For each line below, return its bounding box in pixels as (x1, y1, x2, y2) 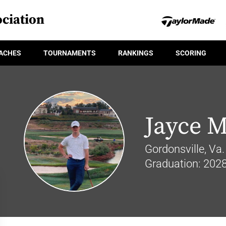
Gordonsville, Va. (144, 143, 224, 155)
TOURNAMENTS (43, 48, 96, 57)
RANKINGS (118, 48, 153, 57)
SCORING (176, 48, 206, 57)
